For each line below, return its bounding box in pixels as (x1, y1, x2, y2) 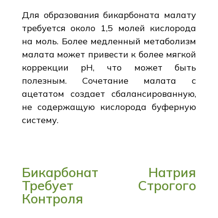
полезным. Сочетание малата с (21, 74, 197, 86)
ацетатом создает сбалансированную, (21, 88, 197, 99)
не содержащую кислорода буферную (21, 101, 197, 112)
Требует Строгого (21, 177, 197, 194)
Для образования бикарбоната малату (21, 9, 197, 20)
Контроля (21, 190, 83, 207)
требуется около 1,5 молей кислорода (21, 22, 197, 34)
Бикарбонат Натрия (21, 163, 197, 181)
